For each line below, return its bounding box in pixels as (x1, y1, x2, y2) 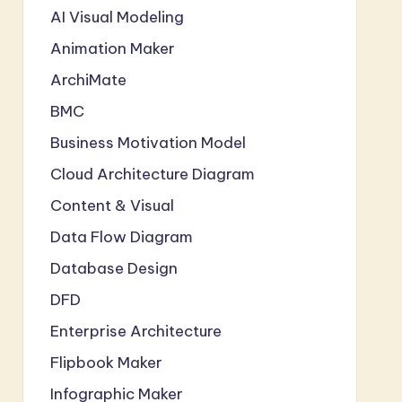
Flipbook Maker (49, 352, 162, 372)
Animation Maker (49, 38, 175, 58)
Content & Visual (49, 195, 174, 215)
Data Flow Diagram (49, 226, 193, 247)
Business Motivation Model (49, 132, 246, 153)
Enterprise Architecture (49, 320, 222, 341)
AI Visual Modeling (49, 6, 184, 27)
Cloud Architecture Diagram (49, 163, 255, 184)
